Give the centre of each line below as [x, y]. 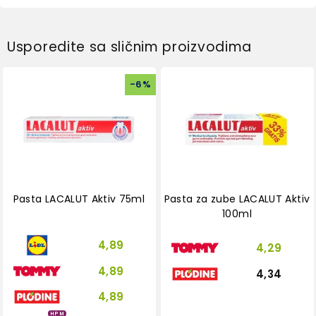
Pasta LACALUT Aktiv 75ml [79, 199]
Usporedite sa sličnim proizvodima [130, 47]
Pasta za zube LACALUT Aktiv [237, 199]
